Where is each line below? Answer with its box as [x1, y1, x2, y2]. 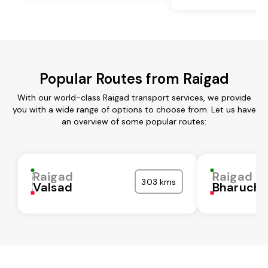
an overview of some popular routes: [62, 115, 206, 127]
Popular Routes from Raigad [39, 69, 229, 88]
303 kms [141, 176, 176, 187]
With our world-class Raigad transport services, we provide [17, 92, 251, 103]
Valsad [33, 179, 72, 195]
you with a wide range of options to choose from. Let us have [12, 103, 256, 115]
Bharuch [212, 179, 261, 195]
